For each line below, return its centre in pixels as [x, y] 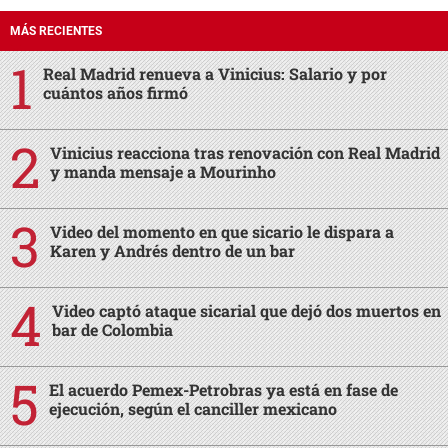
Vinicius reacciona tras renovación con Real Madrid [245, 152]
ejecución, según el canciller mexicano [193, 408]
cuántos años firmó [115, 92]
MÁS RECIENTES [56, 31]
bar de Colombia [112, 329]
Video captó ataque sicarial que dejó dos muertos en [246, 310]
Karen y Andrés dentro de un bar [172, 250]
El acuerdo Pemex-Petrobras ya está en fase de [223, 389]
